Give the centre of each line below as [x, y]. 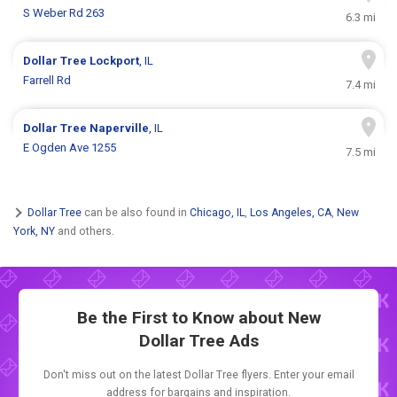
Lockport [115, 61]
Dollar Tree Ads [198, 341]
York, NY [34, 231]
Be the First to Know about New [198, 318]
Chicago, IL [217, 212]
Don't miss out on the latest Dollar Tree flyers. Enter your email [198, 375]
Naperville [120, 128]
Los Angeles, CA [291, 212]
